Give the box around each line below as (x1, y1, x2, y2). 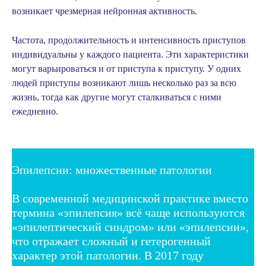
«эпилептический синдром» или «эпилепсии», (12, 220, 249, 233)
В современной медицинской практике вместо (12, 192, 248, 205)
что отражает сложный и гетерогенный (12, 235, 211, 248)
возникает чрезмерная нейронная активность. (12, 6, 197, 16)
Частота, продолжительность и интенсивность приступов (12, 35, 246, 45)
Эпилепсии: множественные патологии (12, 163, 212, 176)
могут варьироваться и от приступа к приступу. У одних (12, 64, 241, 74)
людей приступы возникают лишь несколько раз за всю (12, 78, 236, 88)
